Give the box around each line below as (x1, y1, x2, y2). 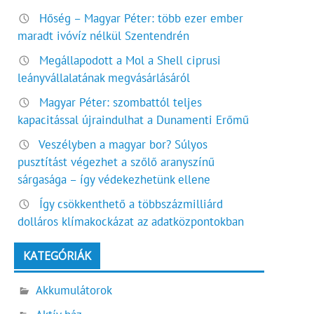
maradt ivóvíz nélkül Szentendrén (18, 27, 190, 43)
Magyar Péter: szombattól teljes (39, 94, 203, 110)
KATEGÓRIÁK (22, 247, 91, 264)
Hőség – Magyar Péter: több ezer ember (39, 10, 244, 26)
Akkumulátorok (36, 282, 113, 298)
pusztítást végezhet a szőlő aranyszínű (18, 153, 215, 170)
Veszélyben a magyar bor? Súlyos (39, 136, 208, 152)
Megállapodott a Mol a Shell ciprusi (39, 52, 221, 68)
